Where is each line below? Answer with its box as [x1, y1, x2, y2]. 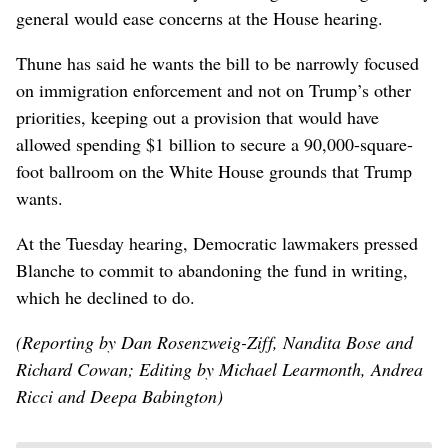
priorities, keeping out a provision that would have [16, 105, 379, 130]
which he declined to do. [16, 285, 201, 310]
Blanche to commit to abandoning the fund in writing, [16, 258, 408, 283]
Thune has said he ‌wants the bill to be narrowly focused [16, 51, 419, 76]
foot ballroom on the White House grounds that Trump [16, 159, 412, 184]
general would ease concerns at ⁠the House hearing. [16, 6, 383, 31]
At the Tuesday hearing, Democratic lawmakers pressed [16, 231, 418, 256]
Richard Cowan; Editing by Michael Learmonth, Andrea [16, 357, 423, 382]
